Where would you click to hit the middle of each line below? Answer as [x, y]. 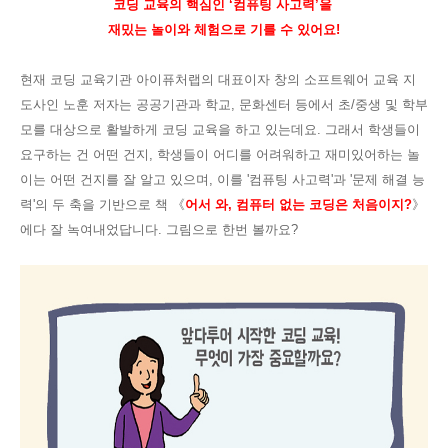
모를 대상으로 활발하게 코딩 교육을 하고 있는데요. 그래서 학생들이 [220, 129]
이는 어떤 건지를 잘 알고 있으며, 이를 [133, 179]
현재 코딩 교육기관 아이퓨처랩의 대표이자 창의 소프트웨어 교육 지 [218, 79]
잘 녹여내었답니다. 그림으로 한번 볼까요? [174, 229]
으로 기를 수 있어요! [280, 29]
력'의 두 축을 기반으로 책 [96, 204]
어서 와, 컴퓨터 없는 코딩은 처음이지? [298, 204]
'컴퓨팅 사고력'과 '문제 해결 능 [336, 179]
